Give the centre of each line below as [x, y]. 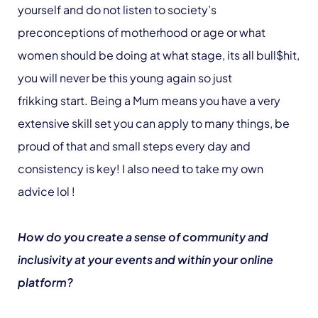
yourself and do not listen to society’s [117, 9]
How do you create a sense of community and [143, 236]
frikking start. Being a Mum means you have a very [149, 100]
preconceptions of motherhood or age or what [142, 32]
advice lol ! [48, 191]
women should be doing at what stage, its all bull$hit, [159, 55]
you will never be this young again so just [125, 77]
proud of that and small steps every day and [134, 146]
